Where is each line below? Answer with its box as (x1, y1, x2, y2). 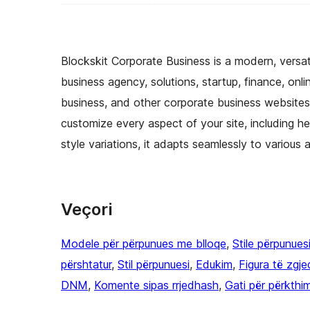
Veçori (61, 199, 112, 219)
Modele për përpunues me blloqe (61, 236, 226, 250)
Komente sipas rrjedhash (94, 277, 219, 292)
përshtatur (61, 257, 111, 271)
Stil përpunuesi (118, 257, 190, 271)
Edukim (196, 257, 232, 271)
